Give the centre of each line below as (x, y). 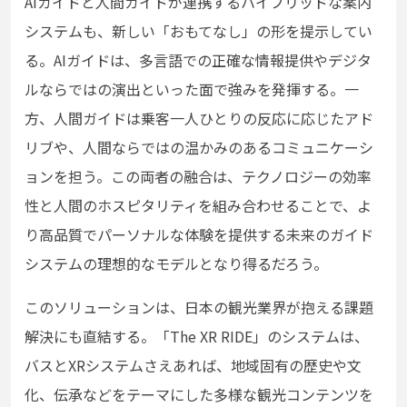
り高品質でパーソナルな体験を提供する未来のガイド (199, 234)
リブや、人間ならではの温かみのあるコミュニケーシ (199, 147)
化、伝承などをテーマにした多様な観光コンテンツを (199, 394)
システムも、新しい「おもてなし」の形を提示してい (199, 30)
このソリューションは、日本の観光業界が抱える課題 (199, 307)
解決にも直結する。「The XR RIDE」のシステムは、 (197, 336)
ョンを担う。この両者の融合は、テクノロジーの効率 (198, 176)
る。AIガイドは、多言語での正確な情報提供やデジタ (198, 60)
